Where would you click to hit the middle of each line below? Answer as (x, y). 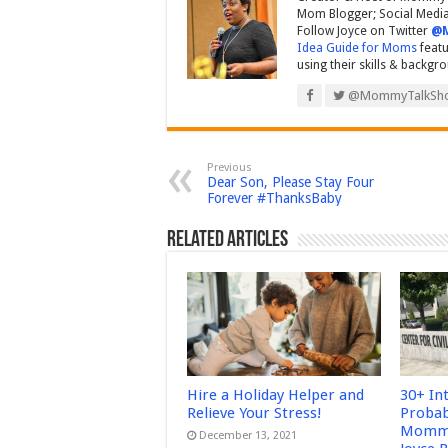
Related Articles (227, 241)
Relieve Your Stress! (254, 412)
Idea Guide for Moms (357, 48)
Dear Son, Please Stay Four (290, 182)
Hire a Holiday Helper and (275, 394)
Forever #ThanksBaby (274, 198)
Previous (229, 168)
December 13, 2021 (248, 435)
